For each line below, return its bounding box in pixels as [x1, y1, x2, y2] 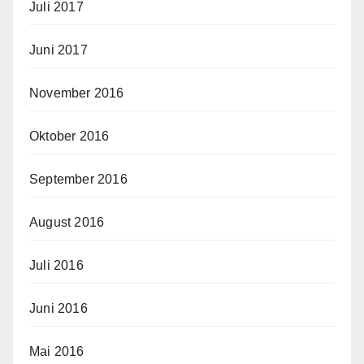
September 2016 [29, 172, 128, 187]
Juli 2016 [29, 258, 84, 273]
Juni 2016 [29, 301, 88, 316]
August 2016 [29, 215, 105, 230]
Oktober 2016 [29, 129, 110, 144]
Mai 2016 [29, 344, 84, 359]
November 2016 [29, 86, 124, 101]
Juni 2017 [29, 43, 88, 58]
